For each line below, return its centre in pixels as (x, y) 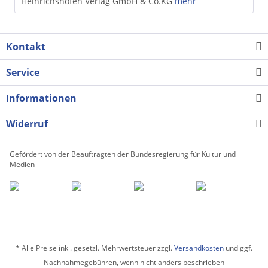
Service (23, 72)
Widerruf (27, 124)
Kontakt (26, 46)
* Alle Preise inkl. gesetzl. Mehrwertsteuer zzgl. (95, 248)
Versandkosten (199, 248)
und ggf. (238, 248)
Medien (22, 164)
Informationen (41, 98)
